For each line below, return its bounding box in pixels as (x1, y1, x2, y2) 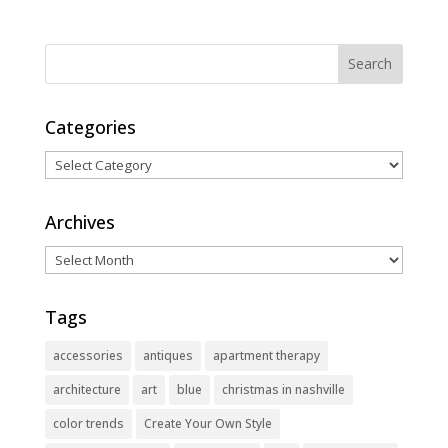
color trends (52, 414, 124, 432)
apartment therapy (212, 346, 320, 364)
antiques (142, 346, 193, 364)
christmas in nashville (221, 380, 345, 398)
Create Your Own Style (143, 414, 272, 432)
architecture (52, 380, 121, 398)
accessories (52, 346, 123, 364)
